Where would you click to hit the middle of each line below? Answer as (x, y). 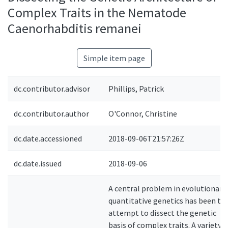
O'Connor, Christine (143, 113)
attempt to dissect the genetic (162, 213)
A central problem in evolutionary (167, 188)
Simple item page (114, 58)
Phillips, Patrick (136, 89)
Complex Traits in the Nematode (97, 12)
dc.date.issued (38, 163)
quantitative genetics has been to (167, 201)
